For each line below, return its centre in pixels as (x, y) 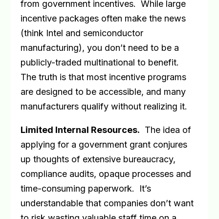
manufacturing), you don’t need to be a (100, 48)
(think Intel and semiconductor (82, 33)
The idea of (168, 130)
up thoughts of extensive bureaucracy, (98, 159)
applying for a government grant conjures (104, 144)
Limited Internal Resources (79, 130)
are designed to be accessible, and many (103, 92)
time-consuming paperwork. (78, 188)
